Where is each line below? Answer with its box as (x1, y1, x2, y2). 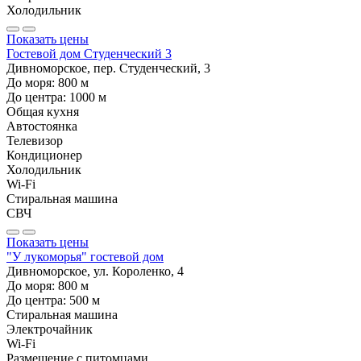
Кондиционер (6, 147, 82, 162)
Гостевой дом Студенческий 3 (6, 46, 172, 60)
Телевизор (6, 133, 63, 147)
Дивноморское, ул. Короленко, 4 (6, 263, 184, 278)
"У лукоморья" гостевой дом (6, 249, 164, 263)
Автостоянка (6, 118, 77, 133)
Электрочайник (6, 322, 93, 336)
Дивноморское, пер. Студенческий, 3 (6, 60, 210, 75)
